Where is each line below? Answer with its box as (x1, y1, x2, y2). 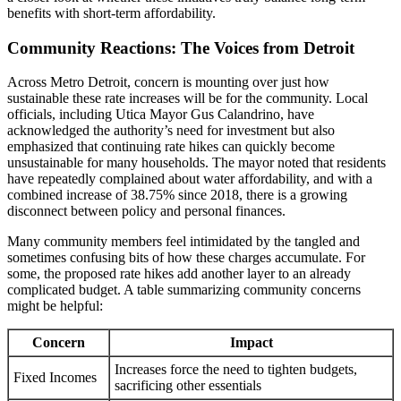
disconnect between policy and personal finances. (7, 203, 286, 219)
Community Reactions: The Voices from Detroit (7, 38, 354, 57)
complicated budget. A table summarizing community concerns (7, 282, 361, 298)
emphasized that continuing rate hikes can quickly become (7, 139, 335, 155)
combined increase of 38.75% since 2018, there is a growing (7, 187, 347, 203)
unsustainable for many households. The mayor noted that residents (7, 155, 386, 171)
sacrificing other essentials (115, 378, 261, 394)
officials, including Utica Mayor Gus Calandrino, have (7, 107, 314, 123)
